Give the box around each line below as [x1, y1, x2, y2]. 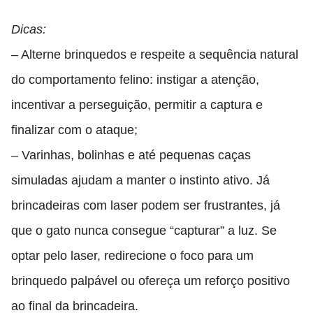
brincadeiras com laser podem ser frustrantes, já [11, 198, 280, 212]
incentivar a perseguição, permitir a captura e [11, 98, 263, 112]
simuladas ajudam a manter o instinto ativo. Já [11, 173, 270, 187]
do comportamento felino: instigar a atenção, [11, 73, 259, 87]
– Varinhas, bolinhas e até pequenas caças [11, 148, 251, 162]
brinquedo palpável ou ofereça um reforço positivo [11, 274, 290, 288]
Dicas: [11, 22, 46, 36]
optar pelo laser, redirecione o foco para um [11, 249, 254, 263]
